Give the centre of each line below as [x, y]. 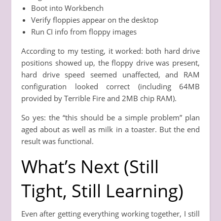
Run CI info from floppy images [84, 31]
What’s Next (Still [90, 166]
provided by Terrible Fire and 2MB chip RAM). [99, 98]
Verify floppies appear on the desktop [95, 19]
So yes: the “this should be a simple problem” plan [110, 117]
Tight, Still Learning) [102, 190]
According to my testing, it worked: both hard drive [110, 51]
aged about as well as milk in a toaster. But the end [110, 129]
